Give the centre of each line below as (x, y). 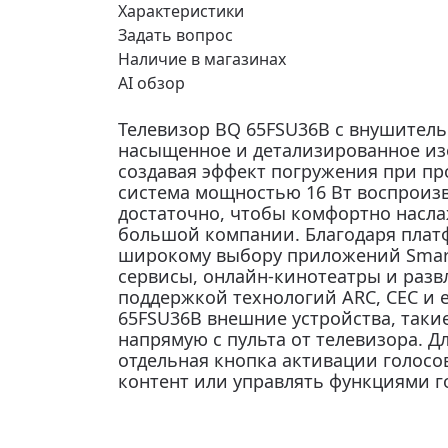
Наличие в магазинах (202, 59)
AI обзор (151, 83)
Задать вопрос (175, 35)
